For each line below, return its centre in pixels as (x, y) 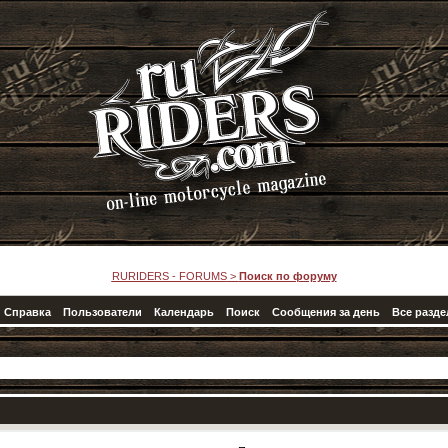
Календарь (183, 312)
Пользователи (102, 312)
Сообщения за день (325, 312)
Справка (27, 312)
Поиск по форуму (287, 276)
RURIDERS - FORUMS (169, 276)
